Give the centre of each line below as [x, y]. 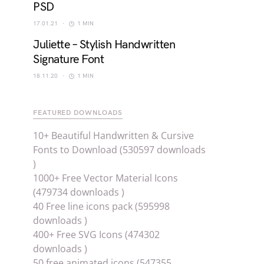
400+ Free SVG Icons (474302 [96, 235]
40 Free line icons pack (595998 [101, 207]
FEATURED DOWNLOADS [78, 113]
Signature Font [68, 60]
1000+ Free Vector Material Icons [105, 178]
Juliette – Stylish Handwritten [104, 45]
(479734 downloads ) [79, 192]
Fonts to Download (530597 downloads [119, 150]
